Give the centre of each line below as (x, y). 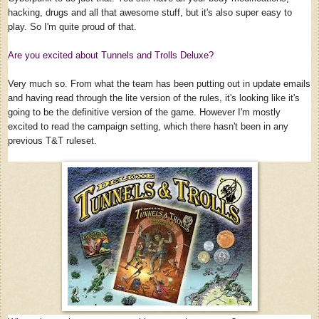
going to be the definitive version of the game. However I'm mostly (144, 112)
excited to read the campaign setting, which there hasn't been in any (148, 126)
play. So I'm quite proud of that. (74, 27)
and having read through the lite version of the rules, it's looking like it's (154, 98)
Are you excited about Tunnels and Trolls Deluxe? (111, 55)
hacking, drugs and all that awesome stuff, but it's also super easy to (150, 12)
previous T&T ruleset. (54, 141)
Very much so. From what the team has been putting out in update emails (159, 84)
